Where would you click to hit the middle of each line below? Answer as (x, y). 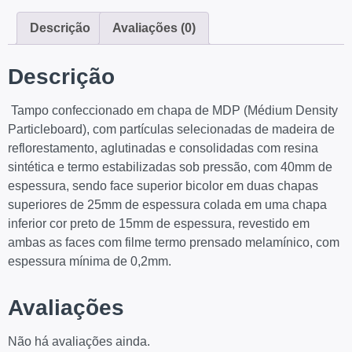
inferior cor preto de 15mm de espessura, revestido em (159, 223)
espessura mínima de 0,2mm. (90, 261)
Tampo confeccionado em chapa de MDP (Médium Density (174, 110)
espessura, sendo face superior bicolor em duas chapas (163, 185)
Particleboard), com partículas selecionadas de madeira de (171, 129)
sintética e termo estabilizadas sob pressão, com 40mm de (170, 167)
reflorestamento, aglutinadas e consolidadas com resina (163, 148)
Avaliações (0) (154, 27)
